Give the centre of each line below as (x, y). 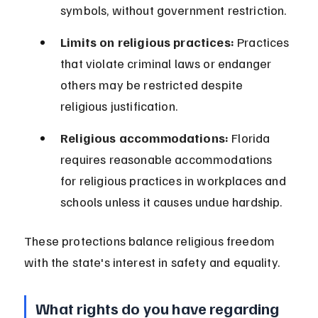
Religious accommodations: (145, 138)
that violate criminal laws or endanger (168, 64)
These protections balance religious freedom (151, 241)
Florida (251, 138)
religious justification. (119, 106)
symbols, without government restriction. (174, 10)
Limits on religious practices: (147, 42)
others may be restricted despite (153, 85)
